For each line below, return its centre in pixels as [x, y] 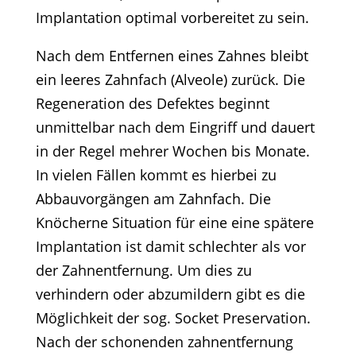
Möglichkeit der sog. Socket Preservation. [173, 318]
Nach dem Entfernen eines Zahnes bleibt [172, 56]
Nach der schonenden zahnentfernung [164, 342]
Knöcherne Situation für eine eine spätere [174, 222]
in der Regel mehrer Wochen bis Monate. [172, 151]
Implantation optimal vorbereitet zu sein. [172, 17]
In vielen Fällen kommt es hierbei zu [156, 175]
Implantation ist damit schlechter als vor [170, 246]
